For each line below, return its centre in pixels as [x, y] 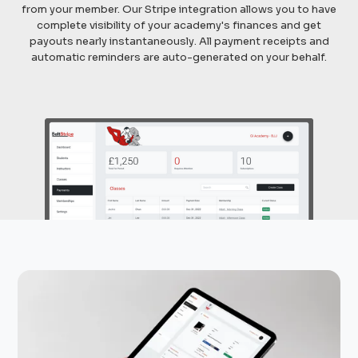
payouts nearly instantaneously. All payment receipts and [179, 41]
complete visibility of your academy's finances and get [179, 25]
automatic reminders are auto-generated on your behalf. [179, 57]
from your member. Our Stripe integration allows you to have [179, 9]
